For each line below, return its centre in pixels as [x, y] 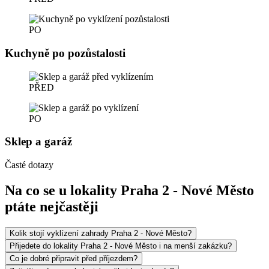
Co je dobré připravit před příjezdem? [74, 258]
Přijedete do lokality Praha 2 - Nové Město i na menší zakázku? [121, 246]
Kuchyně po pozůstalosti [65, 53]
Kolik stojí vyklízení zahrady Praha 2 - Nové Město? [101, 233]
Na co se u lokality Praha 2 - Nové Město [129, 191]
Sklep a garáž [38, 142]
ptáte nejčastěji [52, 207]
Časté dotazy [29, 165]
